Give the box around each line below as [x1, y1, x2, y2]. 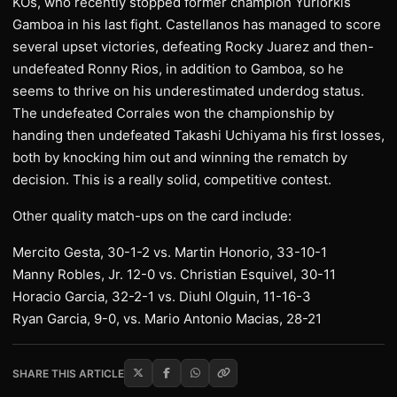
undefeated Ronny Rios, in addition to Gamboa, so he [12, 60, 344, 77]
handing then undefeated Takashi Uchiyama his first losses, [12, 127, 385, 144]
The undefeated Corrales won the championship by [12, 105, 334, 121]
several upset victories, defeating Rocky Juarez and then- [12, 38, 374, 55]
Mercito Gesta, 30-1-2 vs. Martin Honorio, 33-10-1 [12, 244, 327, 261]
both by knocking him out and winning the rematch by [12, 149, 347, 166]
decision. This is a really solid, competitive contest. [12, 171, 331, 188]
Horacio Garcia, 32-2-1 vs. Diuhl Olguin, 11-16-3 [12, 288, 311, 305]
